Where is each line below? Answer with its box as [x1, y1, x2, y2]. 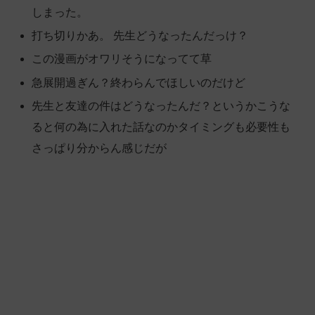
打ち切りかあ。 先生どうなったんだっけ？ [32, 30, 249, 42]
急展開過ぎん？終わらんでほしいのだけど [32, 76, 246, 89]
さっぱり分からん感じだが [32, 141, 167, 154]
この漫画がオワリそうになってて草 [32, 53, 212, 65]
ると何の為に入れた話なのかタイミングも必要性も [32, 120, 291, 133]
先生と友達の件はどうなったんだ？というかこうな [32, 99, 291, 112]
